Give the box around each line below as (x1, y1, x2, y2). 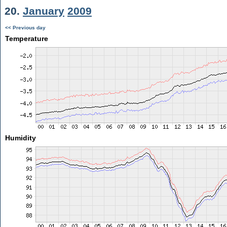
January (23, 5, 64, 17)
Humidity (5, 134, 36, 142)
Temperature (5, 34, 48, 43)
